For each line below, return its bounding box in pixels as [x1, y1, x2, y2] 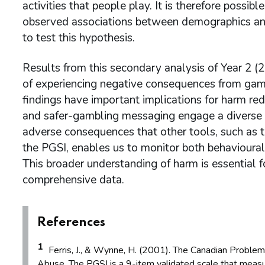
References [37, 216, 105, 230]
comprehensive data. [22, 172, 124, 188]
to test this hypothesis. [22, 30, 135, 46]
